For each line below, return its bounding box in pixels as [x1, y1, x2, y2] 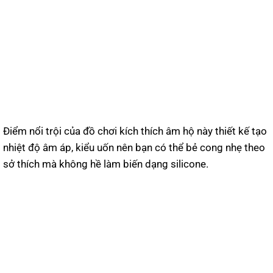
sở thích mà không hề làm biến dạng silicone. [3, 157, 208, 170]
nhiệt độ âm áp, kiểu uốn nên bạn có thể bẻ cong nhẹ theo [3, 141, 265, 154]
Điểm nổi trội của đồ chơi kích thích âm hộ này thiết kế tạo [3, 124, 267, 137]
